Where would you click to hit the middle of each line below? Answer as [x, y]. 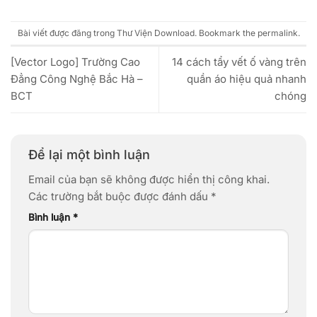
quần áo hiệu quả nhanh [247, 79]
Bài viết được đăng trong [67, 33]
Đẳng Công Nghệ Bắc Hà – [77, 79]
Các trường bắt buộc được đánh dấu [120, 196]
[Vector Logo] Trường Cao [75, 62]
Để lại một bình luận [91, 154]
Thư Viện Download [155, 33]
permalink [277, 33]
